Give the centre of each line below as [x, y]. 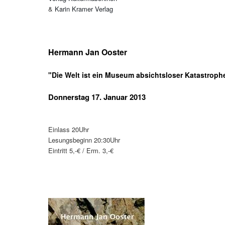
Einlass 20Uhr [69, 129]
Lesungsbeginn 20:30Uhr [84, 140]
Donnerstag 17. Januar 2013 [97, 97]
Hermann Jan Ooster [88, 52]
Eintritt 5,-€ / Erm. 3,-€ [81, 150]
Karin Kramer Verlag [84, 9]
